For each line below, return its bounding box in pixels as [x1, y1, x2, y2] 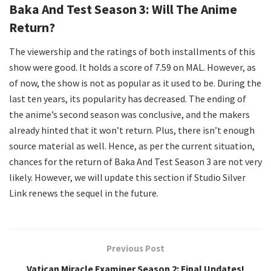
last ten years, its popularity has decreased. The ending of [9, 93, 246, 105]
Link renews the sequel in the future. [9, 187, 158, 200]
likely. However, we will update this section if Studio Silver [9, 171, 246, 184]
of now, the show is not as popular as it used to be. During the [9, 77, 261, 90]
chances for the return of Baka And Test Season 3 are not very [9, 155, 262, 168]
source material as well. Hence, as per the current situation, [9, 140, 255, 152]
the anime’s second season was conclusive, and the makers [9, 108, 250, 121]
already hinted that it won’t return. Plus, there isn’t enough [9, 124, 255, 137]
